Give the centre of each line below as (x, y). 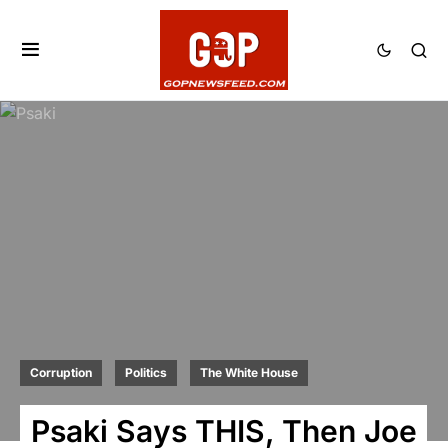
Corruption (61, 372)
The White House (249, 372)
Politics (146, 372)
